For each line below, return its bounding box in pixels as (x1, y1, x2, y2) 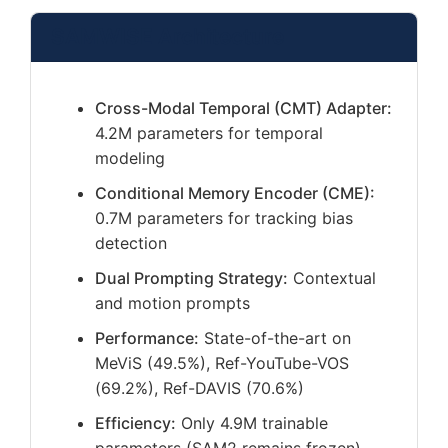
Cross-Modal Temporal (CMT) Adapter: (95, 98, 392, 118)
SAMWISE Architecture (51, 24, 284, 49)
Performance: (95, 328, 199, 348)
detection (95, 233, 167, 253)
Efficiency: (95, 413, 176, 433)
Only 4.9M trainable (176, 413, 328, 433)
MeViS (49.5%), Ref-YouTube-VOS (95, 353, 349, 373)
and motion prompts (95, 293, 250, 313)
